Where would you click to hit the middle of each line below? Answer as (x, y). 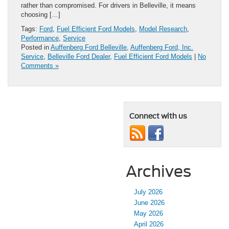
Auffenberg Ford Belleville (89, 47)
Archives (158, 171)
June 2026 (149, 202)
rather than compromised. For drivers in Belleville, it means (108, 5)
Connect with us (158, 116)
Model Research (163, 29)
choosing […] (41, 14)
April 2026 (149, 224)
